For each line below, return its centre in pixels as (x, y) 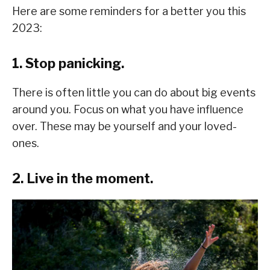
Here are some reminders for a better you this (129, 11)
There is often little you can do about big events (134, 92)
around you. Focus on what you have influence (128, 109)
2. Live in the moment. (83, 178)
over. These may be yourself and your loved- (124, 126)
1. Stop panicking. (68, 63)
